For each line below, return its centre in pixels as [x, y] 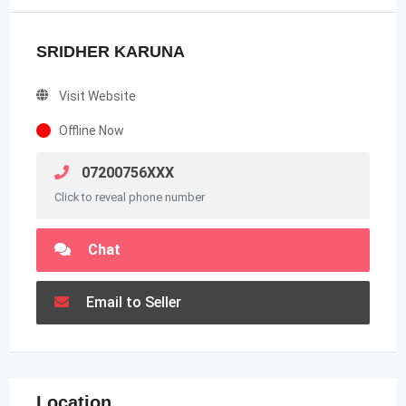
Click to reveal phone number [130, 197]
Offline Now [92, 130]
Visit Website [97, 96]
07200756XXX [126, 173]
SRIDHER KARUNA [111, 52]
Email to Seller [132, 302]
